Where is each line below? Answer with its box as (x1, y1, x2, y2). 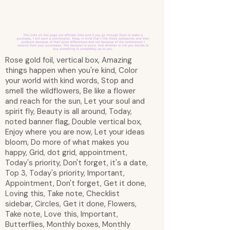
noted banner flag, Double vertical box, (5, 117, 142, 127)
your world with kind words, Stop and (5, 75, 133, 86)
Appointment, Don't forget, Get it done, (5, 178, 146, 188)
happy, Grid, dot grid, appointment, (5, 147, 127, 158)
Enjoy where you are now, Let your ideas (5, 127, 145, 137)
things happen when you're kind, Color (5, 65, 138, 75)
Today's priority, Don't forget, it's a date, (5, 158, 148, 168)
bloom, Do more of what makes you (5, 137, 129, 147)
